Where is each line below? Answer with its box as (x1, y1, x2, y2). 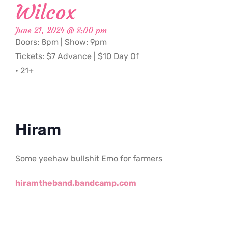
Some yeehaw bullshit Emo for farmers (15, 154, 162, 164)
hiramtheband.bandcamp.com (15, 178, 136, 188)
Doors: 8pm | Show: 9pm (15, 37, 107, 47)
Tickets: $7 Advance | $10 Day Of (15, 51, 139, 62)
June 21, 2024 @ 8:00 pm (15, 25, 107, 36)
